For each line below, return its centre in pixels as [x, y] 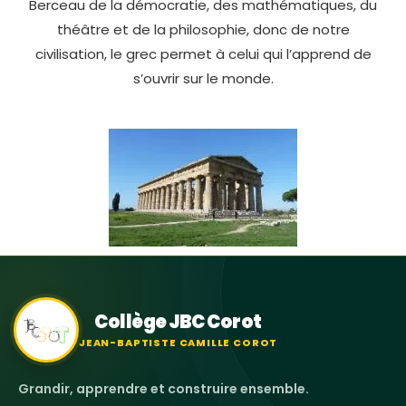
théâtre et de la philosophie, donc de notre [203, 29]
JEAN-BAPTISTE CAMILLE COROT [179, 342]
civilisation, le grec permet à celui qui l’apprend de [203, 53]
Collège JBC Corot [178, 321]
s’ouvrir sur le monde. [203, 78]
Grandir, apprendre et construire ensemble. [163, 389]
